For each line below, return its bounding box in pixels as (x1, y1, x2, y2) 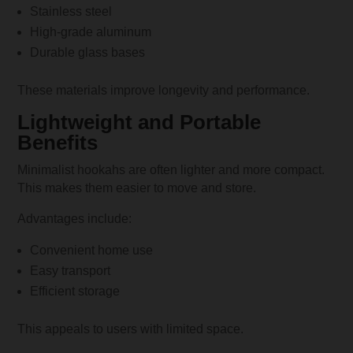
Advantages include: (17, 211, 132, 225)
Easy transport (30, 263, 111, 277)
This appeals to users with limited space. (17, 321, 244, 336)
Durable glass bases (30, 45, 146, 59)
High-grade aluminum (30, 24, 152, 39)
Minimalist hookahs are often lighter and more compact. (17, 162, 325, 176)
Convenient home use (30, 243, 154, 257)
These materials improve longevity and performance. (17, 83, 310, 97)
